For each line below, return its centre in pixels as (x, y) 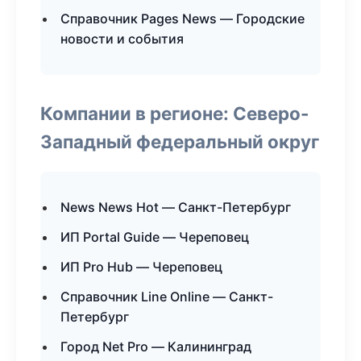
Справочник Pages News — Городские (183, 19)
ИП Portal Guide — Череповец (155, 237)
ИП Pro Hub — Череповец (141, 267)
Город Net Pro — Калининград (156, 346)
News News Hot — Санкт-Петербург (176, 207)
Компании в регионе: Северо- (175, 113)
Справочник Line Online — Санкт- (167, 297)
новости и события (122, 39)
